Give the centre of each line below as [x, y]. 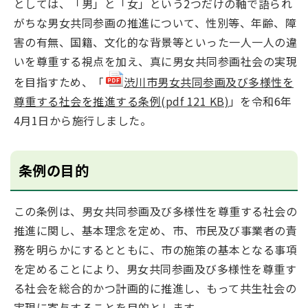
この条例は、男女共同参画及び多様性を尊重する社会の [155, 211]
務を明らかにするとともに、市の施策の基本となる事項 [156, 250]
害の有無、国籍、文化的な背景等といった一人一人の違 [155, 42]
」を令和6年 [261, 101]
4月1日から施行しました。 [83, 120]
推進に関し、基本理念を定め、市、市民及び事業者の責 [156, 230]
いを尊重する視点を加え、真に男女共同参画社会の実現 [155, 61]
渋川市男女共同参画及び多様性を [209, 82]
